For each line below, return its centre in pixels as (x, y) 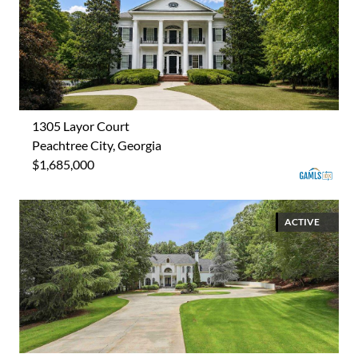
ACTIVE (302, 221)
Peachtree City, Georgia (97, 145)
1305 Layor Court (81, 125)
